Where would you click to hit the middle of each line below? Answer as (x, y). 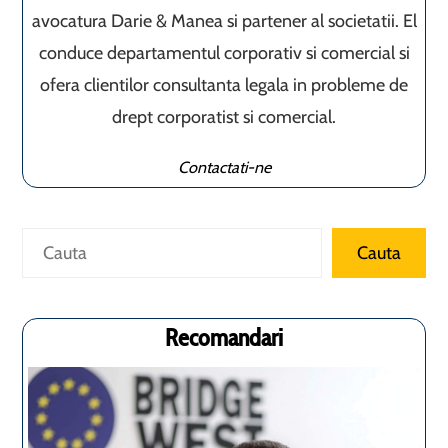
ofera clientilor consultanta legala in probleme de (224, 85)
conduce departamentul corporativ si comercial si (224, 53)
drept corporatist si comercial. (224, 117)
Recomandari (224, 338)
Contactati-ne (224, 167)
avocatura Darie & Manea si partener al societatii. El (224, 21)
